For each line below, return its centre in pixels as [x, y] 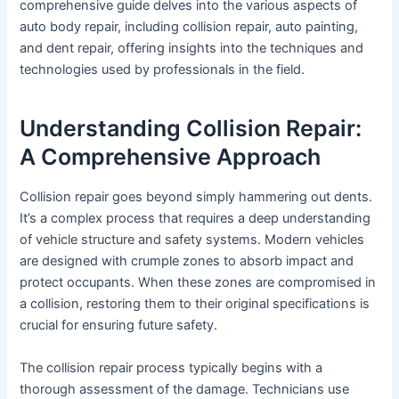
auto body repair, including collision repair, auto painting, [189, 27]
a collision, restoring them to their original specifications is [195, 304]
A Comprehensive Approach [171, 156]
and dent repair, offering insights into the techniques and [192, 49]
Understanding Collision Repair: [191, 128]
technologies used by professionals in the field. [163, 70]
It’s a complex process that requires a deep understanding [195, 219]
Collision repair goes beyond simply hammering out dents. [196, 197]
